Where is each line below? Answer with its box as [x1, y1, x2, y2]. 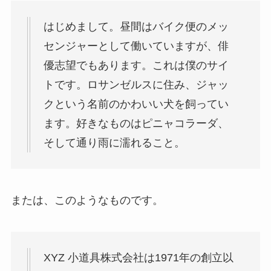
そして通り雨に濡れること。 [43, 137, 185, 149]
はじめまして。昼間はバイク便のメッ [43, 21, 229, 33]
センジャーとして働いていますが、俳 [43, 40, 229, 53]
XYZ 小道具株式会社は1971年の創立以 [43, 251, 233, 264]
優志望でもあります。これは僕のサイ [43, 59, 229, 72]
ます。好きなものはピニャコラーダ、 [43, 117, 229, 130]
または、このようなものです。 [10, 194, 163, 206]
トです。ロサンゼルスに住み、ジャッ [43, 79, 229, 91]
